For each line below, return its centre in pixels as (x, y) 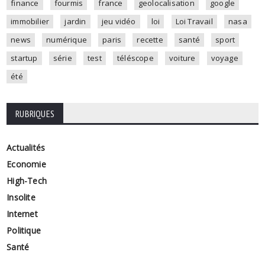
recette (150, 39)
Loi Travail (194, 21)
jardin (75, 21)
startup (24, 58)
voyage (224, 58)
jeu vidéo (119, 21)
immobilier (30, 21)
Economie (26, 164)
